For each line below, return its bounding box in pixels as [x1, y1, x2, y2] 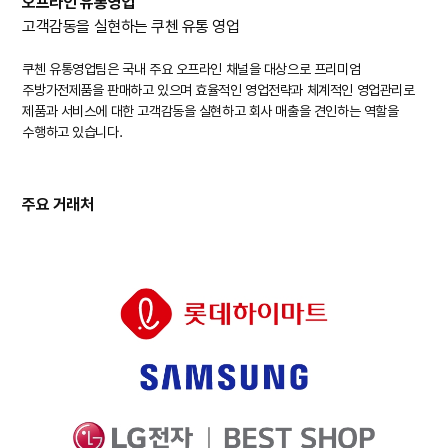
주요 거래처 [22, 194, 94, 214]
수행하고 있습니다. [22, 123, 123, 140]
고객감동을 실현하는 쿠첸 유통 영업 [22, 16, 240, 36]
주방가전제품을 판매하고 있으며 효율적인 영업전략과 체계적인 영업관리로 [22, 81, 415, 98]
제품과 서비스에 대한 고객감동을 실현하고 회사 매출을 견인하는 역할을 [22, 102, 399, 119]
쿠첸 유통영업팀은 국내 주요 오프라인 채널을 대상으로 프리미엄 [22, 60, 361, 77]
